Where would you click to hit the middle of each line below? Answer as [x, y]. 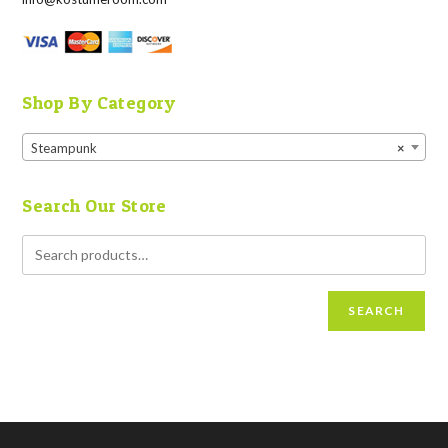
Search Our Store [94, 205]
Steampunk [64, 147]
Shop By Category [99, 103]
